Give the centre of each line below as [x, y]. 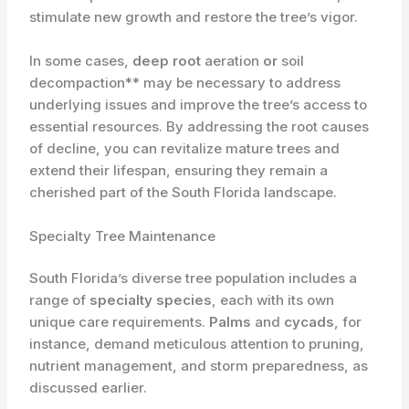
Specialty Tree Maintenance [123, 236]
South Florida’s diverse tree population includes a [194, 278]
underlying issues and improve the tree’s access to [199, 104]
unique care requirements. [120, 322]
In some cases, [81, 60]
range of [60, 300]
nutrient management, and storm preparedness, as [199, 366]
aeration [232, 60]
